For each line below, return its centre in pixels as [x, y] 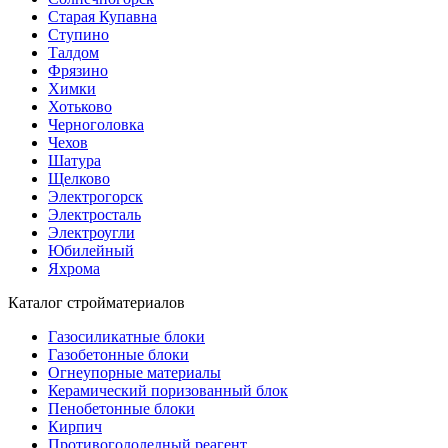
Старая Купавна [102, 16]
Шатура [74, 160]
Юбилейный [91, 250]
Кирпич [75, 426]
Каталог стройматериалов [96, 302]
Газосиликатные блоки [126, 336]
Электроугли [91, 232]
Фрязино [78, 70]
